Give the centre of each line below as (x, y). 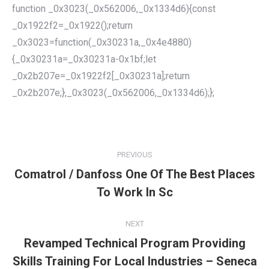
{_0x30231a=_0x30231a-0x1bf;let (84, 59)
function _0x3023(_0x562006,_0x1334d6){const (114, 9)
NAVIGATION (41, 150)
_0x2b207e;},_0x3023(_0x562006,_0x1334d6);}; (113, 93)
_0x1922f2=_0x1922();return (72, 26)
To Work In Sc (134, 192)
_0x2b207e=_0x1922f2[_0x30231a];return (101, 76)
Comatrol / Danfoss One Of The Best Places (134, 174)
